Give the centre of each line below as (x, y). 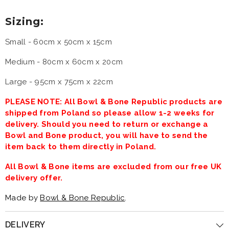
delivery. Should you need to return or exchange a (107, 124)
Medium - (24, 62)
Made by (23, 198)
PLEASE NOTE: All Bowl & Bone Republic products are (114, 102)
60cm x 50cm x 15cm (73, 42)
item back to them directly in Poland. (81, 147)
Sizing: (25, 21)
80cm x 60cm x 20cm (83, 62)
